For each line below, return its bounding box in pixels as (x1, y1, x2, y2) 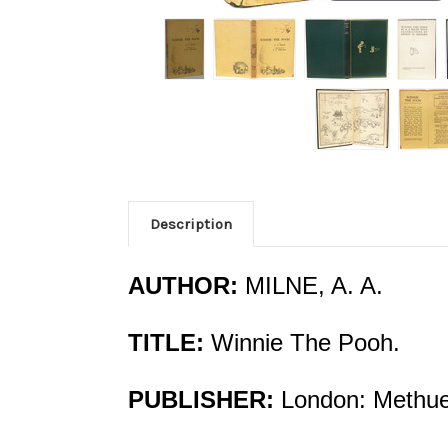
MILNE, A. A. (245, 271, 383, 299)
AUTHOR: (128, 271, 245, 299)
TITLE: (128, 328, 211, 356)
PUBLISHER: (128, 385, 274, 413)
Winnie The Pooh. (211, 328, 400, 356)
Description (150, 214, 232, 233)
